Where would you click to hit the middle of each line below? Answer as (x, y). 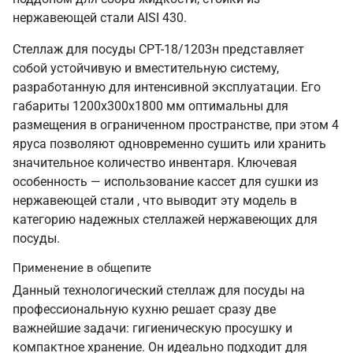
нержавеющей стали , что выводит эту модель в (155, 201)
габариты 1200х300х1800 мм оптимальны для (150, 106)
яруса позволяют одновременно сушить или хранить (169, 144)
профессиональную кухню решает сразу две (144, 309)
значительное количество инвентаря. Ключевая (155, 163)
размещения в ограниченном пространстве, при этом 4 (176, 125)
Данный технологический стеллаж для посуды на (159, 290)
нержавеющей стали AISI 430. (100, 18)
